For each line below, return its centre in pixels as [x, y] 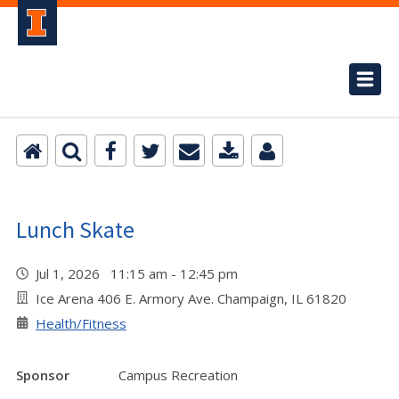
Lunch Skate [75, 229]
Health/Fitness [81, 323]
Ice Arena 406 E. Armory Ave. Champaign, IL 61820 [191, 298]
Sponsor [43, 375]
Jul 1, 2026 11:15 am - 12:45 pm [140, 273]
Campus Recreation [178, 375]
